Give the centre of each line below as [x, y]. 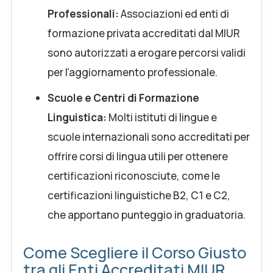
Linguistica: [77, 117]
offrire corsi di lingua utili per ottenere [138, 156]
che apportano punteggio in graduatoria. [147, 215]
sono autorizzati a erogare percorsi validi [147, 53]
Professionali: [83, 14]
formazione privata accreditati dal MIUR [144, 33]
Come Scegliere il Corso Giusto [135, 253]
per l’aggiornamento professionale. [133, 72]
